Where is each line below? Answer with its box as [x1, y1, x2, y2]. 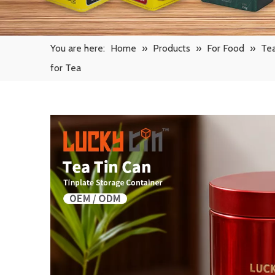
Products [153, 42, 190, 54]
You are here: [50, 42, 105, 54]
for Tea [50, 62, 81, 74]
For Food [207, 42, 244, 54]
